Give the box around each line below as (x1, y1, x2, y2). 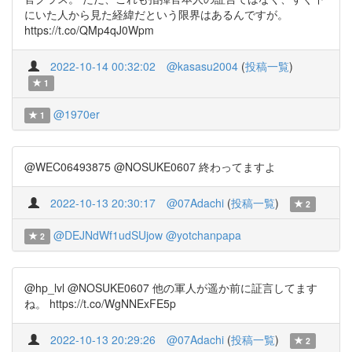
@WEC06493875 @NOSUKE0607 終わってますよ (24, 159, 276, 174)
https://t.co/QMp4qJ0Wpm (24, 22, 154, 38)
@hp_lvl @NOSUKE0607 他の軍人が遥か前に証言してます (24, 280, 317, 295)
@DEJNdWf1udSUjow (53, 227, 163, 243)
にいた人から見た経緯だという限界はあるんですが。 (24, 6, 288, 22)
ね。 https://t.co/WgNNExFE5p (24, 295, 176, 311)
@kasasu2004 (167, 58, 238, 74)
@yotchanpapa (165, 227, 241, 243)
